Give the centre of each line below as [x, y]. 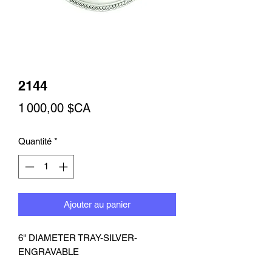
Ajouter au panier [97, 204]
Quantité [35, 141]
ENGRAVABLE [49, 251]
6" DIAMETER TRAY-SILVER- [78, 237]
